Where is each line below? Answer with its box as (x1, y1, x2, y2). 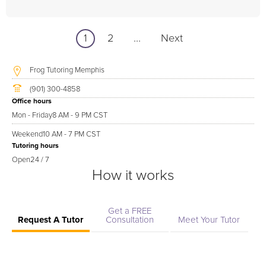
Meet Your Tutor (178, 216, 240, 224)
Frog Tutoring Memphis (30, 66, 104, 74)
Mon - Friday (12, 112, 52, 119)
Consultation (106, 216, 154, 224)
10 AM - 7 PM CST (43, 131, 100, 138)
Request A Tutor (18, 216, 84, 224)
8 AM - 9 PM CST (52, 112, 107, 119)
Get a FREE (108, 207, 152, 216)
